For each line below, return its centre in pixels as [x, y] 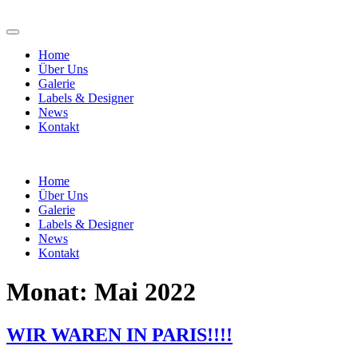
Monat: [50, 292]
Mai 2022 [145, 292]
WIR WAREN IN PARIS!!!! [119, 334]
